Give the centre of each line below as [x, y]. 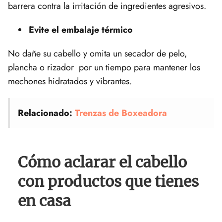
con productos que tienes [108, 181]
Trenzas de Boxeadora [121, 113]
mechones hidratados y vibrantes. [70, 81]
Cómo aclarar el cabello [102, 162]
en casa [44, 200]
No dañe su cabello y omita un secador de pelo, [98, 53]
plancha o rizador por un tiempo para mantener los [104, 67]
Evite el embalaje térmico [81, 29]
